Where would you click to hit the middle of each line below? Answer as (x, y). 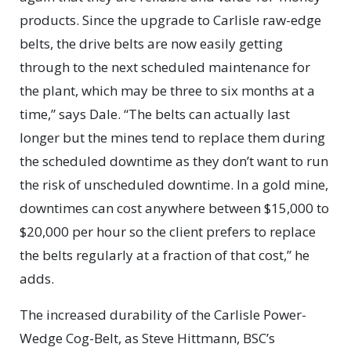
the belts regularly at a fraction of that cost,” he (165, 255)
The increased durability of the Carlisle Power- (163, 315)
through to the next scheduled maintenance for (165, 67)
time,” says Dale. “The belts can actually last (155, 114)
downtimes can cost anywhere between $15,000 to (174, 208)
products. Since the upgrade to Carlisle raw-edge (170, 20)
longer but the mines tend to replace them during (172, 138)
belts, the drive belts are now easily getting (151, 44)
